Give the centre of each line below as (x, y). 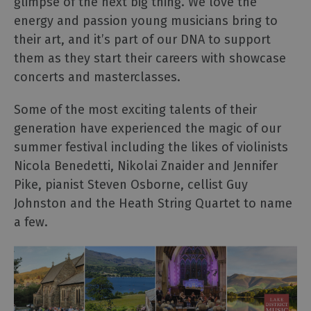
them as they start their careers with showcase (150, 59)
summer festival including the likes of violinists (151, 148)
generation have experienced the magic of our (148, 129)
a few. (31, 222)
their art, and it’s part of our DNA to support (142, 40)
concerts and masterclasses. (97, 77)
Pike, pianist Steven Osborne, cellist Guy (131, 185)
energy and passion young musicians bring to (146, 21)
